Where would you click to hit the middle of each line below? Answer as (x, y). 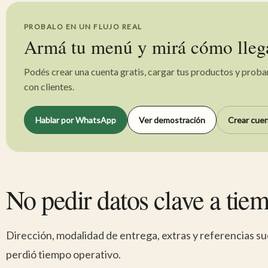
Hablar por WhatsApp (76, 120)
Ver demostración (172, 120)
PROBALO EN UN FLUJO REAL (83, 27)
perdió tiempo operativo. (63, 254)
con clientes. (49, 86)
